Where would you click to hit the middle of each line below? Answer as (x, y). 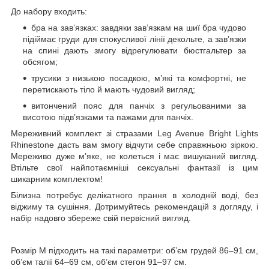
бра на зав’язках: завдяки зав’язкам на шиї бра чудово (139, 27)
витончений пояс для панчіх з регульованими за (139, 105)
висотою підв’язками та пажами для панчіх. (108, 117)
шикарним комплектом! (57, 179)
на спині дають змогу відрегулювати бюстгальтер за (134, 50)
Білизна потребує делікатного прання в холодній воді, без (134, 195)
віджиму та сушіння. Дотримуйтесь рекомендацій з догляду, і (134, 206)
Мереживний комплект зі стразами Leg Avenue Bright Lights (134, 133)
